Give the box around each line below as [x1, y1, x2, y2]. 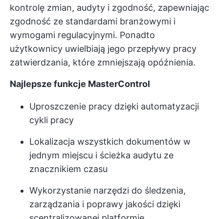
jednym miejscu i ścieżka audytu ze [29, 150, 174, 160]
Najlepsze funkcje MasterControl [10, 78, 150, 89]
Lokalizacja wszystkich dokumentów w [29, 136, 191, 147]
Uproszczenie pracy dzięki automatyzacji [29, 101, 199, 111]
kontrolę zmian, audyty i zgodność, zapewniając [10, 2, 209, 13]
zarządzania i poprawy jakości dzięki [29, 198, 180, 209]
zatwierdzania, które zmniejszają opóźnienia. [10, 57, 196, 67]
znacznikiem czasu [29, 163, 108, 174]
